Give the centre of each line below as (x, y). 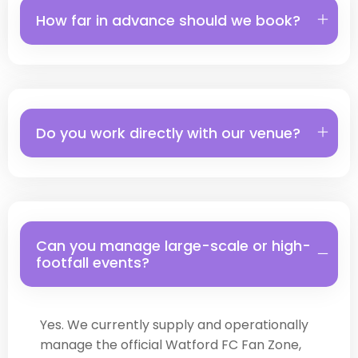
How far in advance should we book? (168, 21)
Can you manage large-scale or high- (173, 246)
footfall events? (93, 263)
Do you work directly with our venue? (168, 133)
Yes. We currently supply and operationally (174, 325)
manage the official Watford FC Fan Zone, (171, 345)
